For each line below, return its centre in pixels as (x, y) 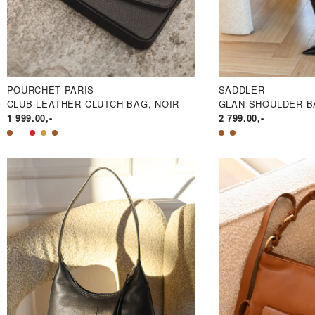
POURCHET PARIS (50, 90)
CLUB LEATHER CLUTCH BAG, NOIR (93, 104)
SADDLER (242, 90)
